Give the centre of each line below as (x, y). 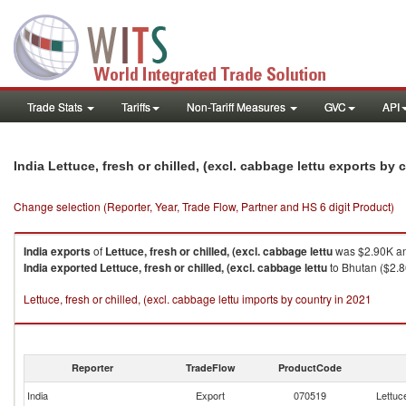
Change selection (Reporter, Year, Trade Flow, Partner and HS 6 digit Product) (204, 206)
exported (74, 267)
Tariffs (136, 106)
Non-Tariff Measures (237, 106)
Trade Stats (56, 106)
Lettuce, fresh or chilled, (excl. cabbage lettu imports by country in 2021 (198, 299)
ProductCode (310, 367)
